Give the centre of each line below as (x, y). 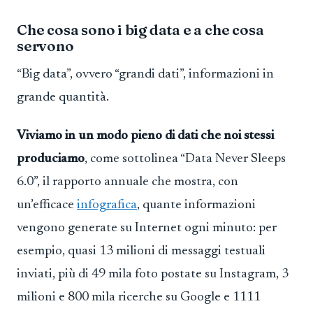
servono (45, 46)
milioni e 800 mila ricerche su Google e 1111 (139, 298)
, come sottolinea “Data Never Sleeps (185, 159)
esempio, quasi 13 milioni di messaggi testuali (141, 252)
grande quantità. (63, 97)
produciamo (51, 159)
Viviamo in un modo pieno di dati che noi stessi (145, 136)
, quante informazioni (196, 205)
